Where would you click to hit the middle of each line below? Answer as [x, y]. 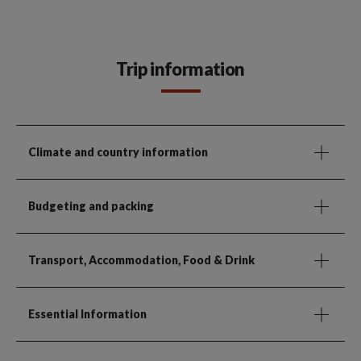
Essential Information [87, 314]
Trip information [180, 69]
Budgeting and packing [91, 206]
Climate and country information [118, 152]
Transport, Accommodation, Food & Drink [141, 260]
